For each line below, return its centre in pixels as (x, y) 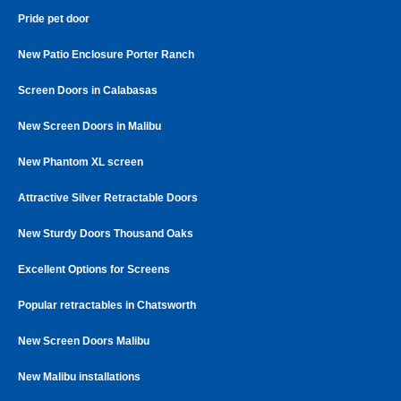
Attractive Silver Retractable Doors (108, 197)
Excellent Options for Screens (94, 269)
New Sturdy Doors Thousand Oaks (106, 233)
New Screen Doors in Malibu (90, 126)
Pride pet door (54, 18)
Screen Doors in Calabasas (88, 90)
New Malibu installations (79, 376)
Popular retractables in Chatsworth (107, 305)
